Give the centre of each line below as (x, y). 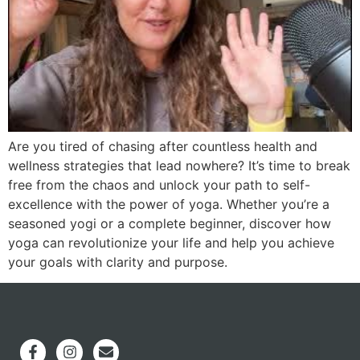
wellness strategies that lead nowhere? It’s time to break (179, 165)
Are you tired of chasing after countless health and (163, 146)
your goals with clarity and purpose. (118, 262)
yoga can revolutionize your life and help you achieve (171, 242)
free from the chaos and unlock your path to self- (159, 184)
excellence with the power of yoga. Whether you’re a (169, 204)
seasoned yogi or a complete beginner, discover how (170, 223)
